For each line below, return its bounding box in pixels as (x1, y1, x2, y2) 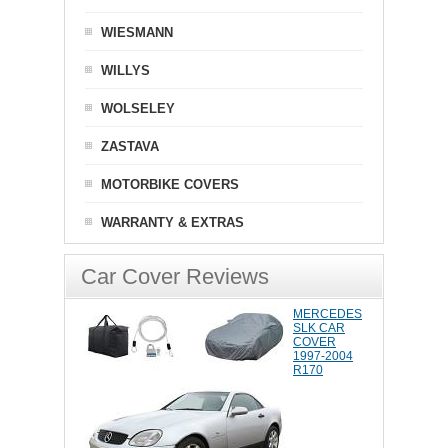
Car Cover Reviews (81, 264, 269, 289)
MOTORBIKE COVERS (101, 177, 239, 192)
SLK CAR (293, 321, 345, 335)
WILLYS (101, 63, 150, 78)
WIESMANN (101, 25, 173, 40)
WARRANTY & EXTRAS (101, 215, 244, 230)
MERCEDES (293, 307, 362, 321)
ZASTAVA (101, 139, 159, 154)
